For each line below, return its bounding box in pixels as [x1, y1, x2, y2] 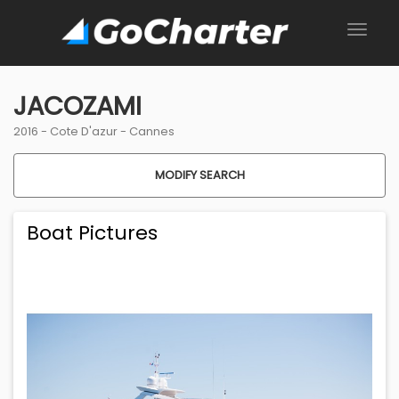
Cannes [129, 123, 175, 141]
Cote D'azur [50, 123, 118, 141]
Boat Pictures [27, 219, 158, 248]
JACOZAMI [13, 88, 142, 125]
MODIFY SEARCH [154, 167, 245, 184]
